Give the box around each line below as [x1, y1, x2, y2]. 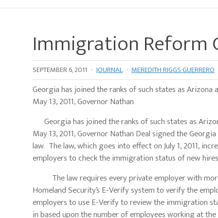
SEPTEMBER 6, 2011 [33, 64, 88, 76]
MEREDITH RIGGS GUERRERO [131, 64, 215, 76]
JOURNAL [96, 64, 123, 76]
